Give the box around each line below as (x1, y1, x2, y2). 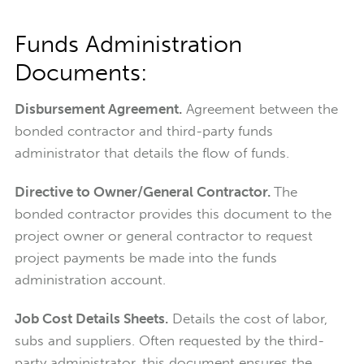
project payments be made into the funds (14, 249, 277, 266)
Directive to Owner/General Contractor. (14, 183, 274, 200)
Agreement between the (181, 100, 338, 117)
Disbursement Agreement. (14, 100, 182, 117)
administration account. (14, 271, 166, 288)
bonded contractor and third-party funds (14, 122, 273, 139)
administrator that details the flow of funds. (14, 144, 289, 161)
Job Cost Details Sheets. (14, 310, 168, 327)
